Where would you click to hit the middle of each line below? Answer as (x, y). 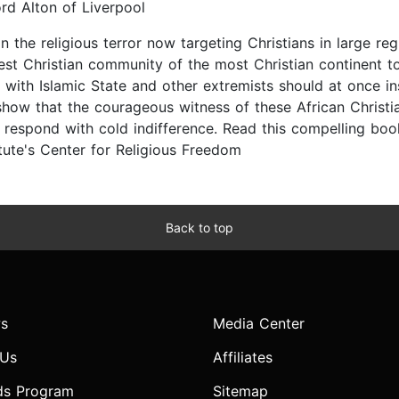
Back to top (199, 228)
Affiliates (243, 358)
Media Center (259, 324)
